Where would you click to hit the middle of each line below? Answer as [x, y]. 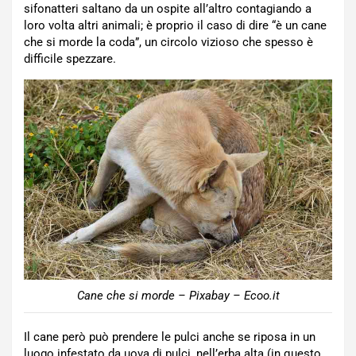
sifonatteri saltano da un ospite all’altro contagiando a [168, 9]
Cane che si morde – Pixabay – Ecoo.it [178, 295]
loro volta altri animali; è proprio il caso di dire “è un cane [175, 26]
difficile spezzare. [70, 59]
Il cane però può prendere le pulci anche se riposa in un [170, 337]
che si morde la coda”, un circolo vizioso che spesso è [168, 43]
